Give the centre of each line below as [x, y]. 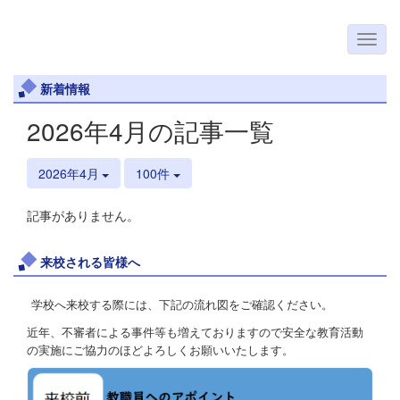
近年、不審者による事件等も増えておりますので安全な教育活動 [195, 332]
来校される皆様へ [90, 262]
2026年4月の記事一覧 [150, 131]
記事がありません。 [83, 216]
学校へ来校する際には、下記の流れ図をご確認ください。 [182, 304]
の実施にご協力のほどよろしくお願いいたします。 [160, 350]
